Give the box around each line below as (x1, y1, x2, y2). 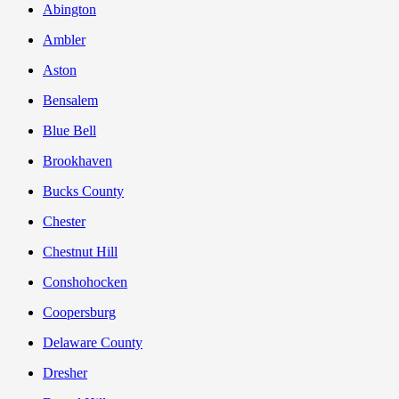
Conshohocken (43, 274, 127, 290)
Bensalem (43, 93, 98, 109)
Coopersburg (43, 305, 116, 321)
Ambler (43, 32, 85, 48)
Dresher (43, 365, 87, 381)
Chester (43, 214, 85, 230)
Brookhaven (43, 153, 112, 169)
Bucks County (43, 183, 124, 199)
